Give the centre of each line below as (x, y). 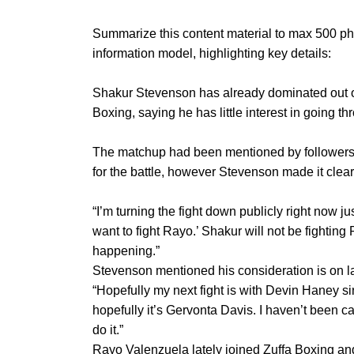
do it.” (108, 330)
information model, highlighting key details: (212, 53)
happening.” (126, 251)
